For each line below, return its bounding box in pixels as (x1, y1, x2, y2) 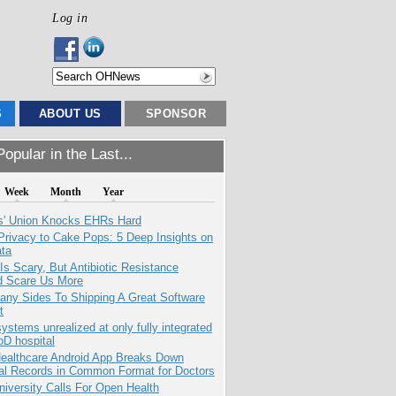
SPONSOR (145, 107, 207, 120)
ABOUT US (38, 107, 102, 120)
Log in (52, 11, 88, 25)
